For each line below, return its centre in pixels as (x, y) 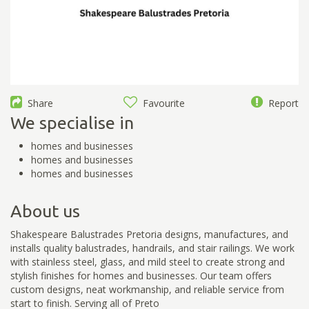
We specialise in (72, 122)
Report (280, 103)
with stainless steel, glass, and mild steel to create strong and (148, 261)
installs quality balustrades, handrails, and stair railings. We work (152, 248)
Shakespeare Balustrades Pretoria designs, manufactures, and (149, 234)
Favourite (161, 103)
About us (45, 211)
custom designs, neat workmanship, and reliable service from (147, 289)
